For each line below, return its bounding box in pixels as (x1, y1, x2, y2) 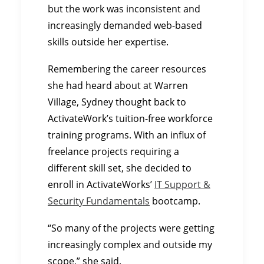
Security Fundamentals (48, 194, 150, 207)
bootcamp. (150, 194, 200, 207)
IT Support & (154, 178, 210, 191)
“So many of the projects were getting (48, 222, 214, 235)
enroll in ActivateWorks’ (48, 178, 154, 191)
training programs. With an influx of (48, 128, 206, 141)
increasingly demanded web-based (48, 19, 202, 32)
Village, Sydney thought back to (48, 95, 186, 108)
